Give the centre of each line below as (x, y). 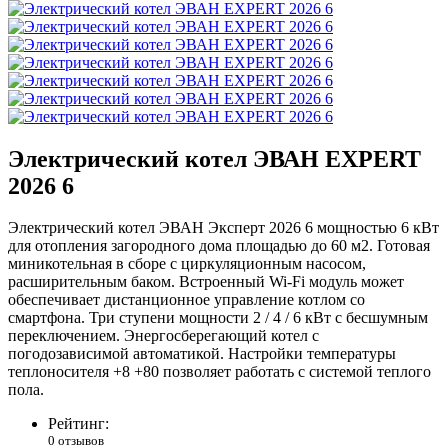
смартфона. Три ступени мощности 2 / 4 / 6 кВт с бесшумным (218, 318)
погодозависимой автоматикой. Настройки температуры (202, 354)
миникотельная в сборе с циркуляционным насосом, (187, 264)
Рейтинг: (78, 424)
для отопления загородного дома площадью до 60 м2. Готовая (219, 246)
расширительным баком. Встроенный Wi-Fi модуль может (206, 282)
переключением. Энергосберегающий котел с (163, 336)
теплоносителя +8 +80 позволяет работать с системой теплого (219, 372)
